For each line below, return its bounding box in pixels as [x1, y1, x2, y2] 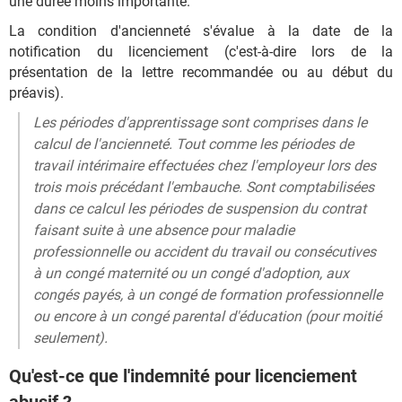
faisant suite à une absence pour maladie [33, 221, 294, 239]
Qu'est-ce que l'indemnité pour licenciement [9, 365, 357, 388]
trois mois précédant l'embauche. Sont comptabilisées [33, 178, 374, 196]
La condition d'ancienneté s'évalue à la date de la [9, 22, 393, 39]
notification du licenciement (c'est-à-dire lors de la [9, 42, 393, 60]
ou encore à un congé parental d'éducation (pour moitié [33, 307, 381, 325]
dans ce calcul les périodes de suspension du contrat [33, 199, 366, 217]
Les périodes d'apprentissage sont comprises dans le [33, 113, 367, 131]
